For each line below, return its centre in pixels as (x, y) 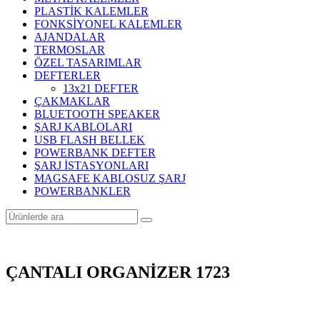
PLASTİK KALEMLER (91, 11)
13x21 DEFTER (101, 88)
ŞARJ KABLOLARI (83, 127)
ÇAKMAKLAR (72, 101)
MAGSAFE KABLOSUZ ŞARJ (110, 178)
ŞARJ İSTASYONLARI (91, 165)
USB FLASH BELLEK (90, 140)
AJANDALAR (70, 37)
